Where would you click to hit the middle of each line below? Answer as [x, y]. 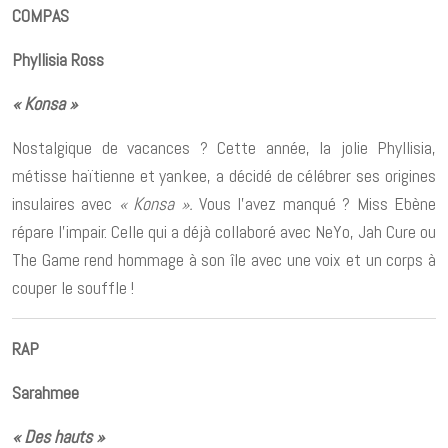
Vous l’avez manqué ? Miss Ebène [314, 203]
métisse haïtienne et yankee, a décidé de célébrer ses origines [224, 175]
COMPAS [40, 15]
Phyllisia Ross [58, 59]
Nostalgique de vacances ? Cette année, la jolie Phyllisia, [224, 147]
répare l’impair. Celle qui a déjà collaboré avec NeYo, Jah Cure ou [224, 231]
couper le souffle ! [73, 287]
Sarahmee [47, 392]
